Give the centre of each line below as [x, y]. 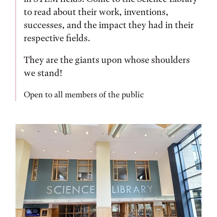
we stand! [43, 73]
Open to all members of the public [84, 94]
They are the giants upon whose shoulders [107, 60]
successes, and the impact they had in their [109, 25]
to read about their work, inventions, [96, 12]
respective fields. [58, 38]
